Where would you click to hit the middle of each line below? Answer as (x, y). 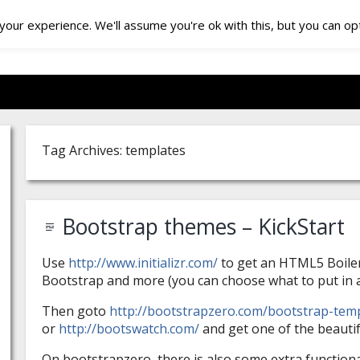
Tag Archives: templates (114, 150)
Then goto (76, 311)
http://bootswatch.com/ (129, 329)
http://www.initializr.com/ (143, 263)
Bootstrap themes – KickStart (203, 227)
